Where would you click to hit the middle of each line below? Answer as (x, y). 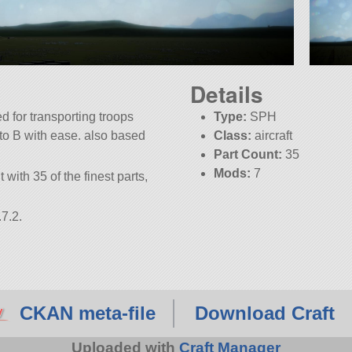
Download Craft (264, 313)
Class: (233, 136)
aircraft (272, 136)
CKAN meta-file (88, 313)
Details (227, 94)
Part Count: (248, 155)
